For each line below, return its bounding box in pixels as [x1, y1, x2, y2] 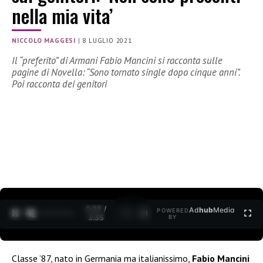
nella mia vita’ [12, 2, 113, 30]
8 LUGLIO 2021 [82, 36, 132, 45]
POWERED [157, 207, 190, 214]
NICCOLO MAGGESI [12, 36, 76, 45]
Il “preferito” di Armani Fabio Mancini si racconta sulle [12, 54, 222, 68]
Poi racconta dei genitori [12, 77, 107, 91]
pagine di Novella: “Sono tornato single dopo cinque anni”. [12, 66, 240, 79]
